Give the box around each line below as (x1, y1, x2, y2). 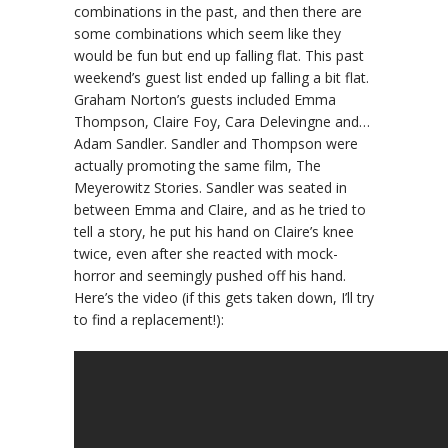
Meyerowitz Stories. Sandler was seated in (74, 177, 347, 197)
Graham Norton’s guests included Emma (74, 89, 336, 109)
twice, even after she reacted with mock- (74, 243, 338, 263)
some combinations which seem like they (74, 23, 341, 43)
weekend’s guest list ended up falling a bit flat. (74, 67, 369, 87)
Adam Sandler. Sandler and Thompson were (74, 133, 358, 153)
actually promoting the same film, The (74, 155, 321, 175)
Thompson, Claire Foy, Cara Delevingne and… (74, 111, 370, 131)
